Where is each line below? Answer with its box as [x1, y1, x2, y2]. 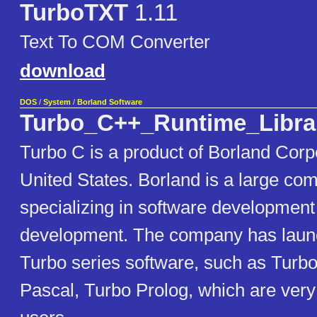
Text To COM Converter [20, 31, 210, 53]
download [20, 60, 105, 82]
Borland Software [77, 98, 142, 107]
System [43, 98, 71, 107]
